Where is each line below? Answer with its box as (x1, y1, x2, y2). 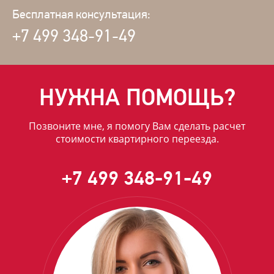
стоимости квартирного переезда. (55, 132, 219, 146)
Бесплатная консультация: (12, 7, 150, 22)
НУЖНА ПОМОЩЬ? (39, 83, 235, 113)
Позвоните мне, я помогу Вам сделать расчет (29, 119, 245, 133)
